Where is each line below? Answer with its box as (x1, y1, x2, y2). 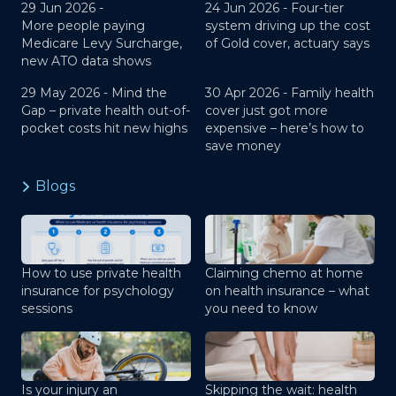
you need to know (205, 301, 317, 316)
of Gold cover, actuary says (205, 35, 369, 51)
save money (205, 138, 281, 154)
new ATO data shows (21, 53, 151, 69)
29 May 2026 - (21, 85, 111, 101)
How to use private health (21, 265, 181, 281)
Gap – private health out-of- (21, 103, 190, 118)
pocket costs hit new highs (21, 120, 187, 136)
